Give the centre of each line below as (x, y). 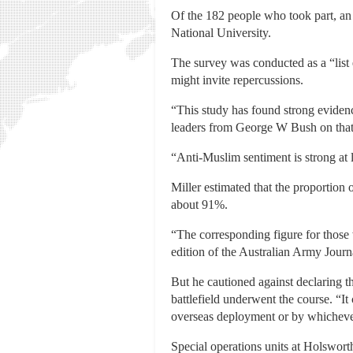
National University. (221, 33)
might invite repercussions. (237, 80)
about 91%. (199, 205)
